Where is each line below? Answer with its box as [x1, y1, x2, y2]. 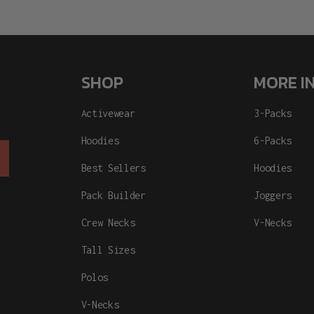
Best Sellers [81, 162, 146, 175]
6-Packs [254, 135, 292, 147]
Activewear [81, 107, 135, 120]
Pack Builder [81, 189, 146, 202]
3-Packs [254, 107, 292, 120]
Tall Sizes [81, 244, 135, 257]
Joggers [254, 189, 292, 202]
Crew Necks [81, 217, 135, 229]
